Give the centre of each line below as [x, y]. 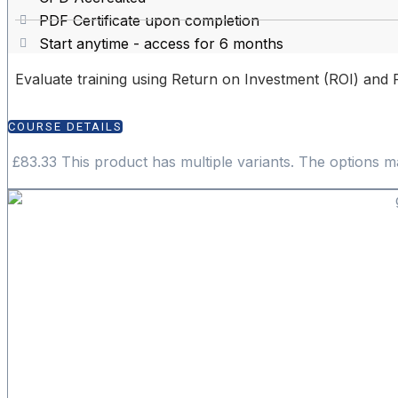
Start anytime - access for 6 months [161, 43]
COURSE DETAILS [65, 126]
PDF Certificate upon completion [149, 20]
